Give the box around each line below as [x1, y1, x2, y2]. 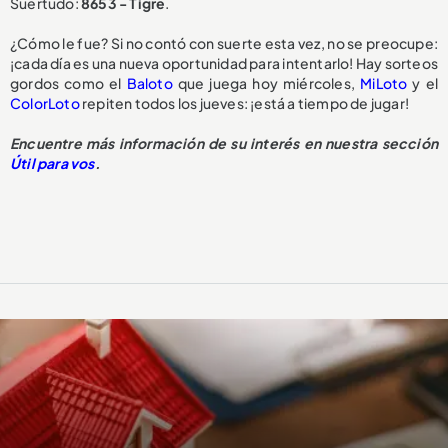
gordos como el [10, 73, 127, 92]
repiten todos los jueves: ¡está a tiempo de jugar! [79, 93, 410, 112]
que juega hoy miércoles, [172, 73, 361, 92]
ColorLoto [10, 93, 80, 112]
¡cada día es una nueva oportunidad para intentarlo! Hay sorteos [10, 53, 438, 72]
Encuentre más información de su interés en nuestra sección [10, 133, 438, 152]
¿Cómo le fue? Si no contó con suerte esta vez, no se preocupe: [10, 33, 438, 52]
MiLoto [360, 73, 408, 92]
